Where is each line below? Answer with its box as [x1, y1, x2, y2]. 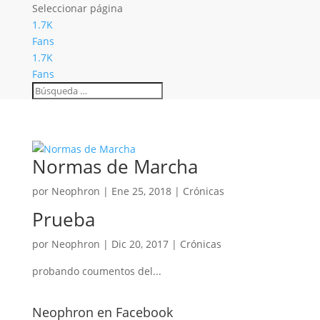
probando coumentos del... [31, 264, 161, 278]
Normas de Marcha [31, 154, 198, 179]
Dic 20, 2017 [111, 237, 169, 251]
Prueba [31, 206, 95, 232]
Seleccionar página [31, 1, 123, 15]
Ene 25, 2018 [111, 184, 171, 198]
